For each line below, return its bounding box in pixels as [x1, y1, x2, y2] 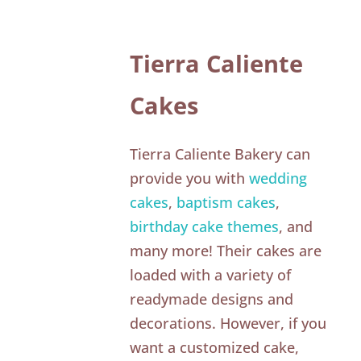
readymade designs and [130, 288, 294, 309]
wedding [249, 168, 308, 188]
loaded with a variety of [130, 264, 292, 284]
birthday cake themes [130, 216, 280, 236]
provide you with [130, 168, 250, 188]
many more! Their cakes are [130, 240, 322, 260]
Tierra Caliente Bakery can [130, 143, 311, 164]
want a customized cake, [130, 337, 300, 357]
